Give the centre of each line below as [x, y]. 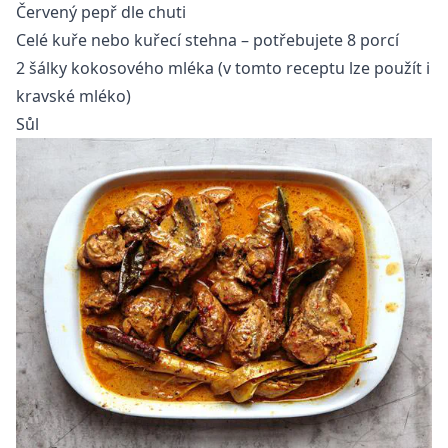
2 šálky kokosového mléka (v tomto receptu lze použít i [223, 68]
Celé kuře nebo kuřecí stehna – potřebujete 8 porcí [207, 40]
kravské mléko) [73, 96]
